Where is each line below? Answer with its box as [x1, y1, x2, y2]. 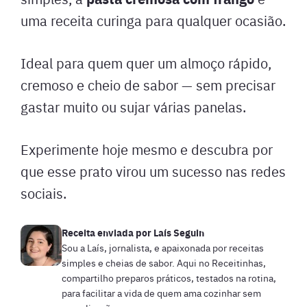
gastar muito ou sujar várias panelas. [21, 97, 246, 116]
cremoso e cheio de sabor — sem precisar [21, 75, 275, 94]
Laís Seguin [153, 225, 204, 239]
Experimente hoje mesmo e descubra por [21, 140, 273, 158]
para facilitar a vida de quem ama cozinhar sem [62, 286, 261, 299]
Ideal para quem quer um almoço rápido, [21, 53, 271, 72]
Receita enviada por [62, 225, 153, 239]
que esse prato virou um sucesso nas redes [21, 162, 286, 180]
